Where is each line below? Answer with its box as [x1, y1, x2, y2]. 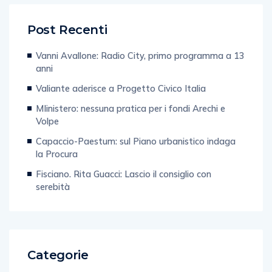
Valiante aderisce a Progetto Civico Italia [36, 70, 206, 82]
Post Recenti [27, 10, 107, 25]
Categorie [27, 235, 89, 250]
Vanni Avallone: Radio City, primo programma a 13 [36, 37, 245, 49]
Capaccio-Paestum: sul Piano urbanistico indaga [36, 123, 236, 135]
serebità [36, 168, 70, 180]
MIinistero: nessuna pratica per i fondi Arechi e [36, 90, 225, 102]
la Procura [36, 135, 78, 148]
